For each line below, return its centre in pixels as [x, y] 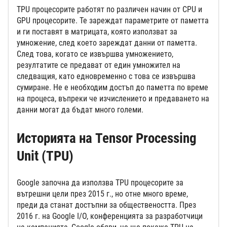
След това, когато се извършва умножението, [95, 54]
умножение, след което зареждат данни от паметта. [107, 43]
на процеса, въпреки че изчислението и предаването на [113, 99]
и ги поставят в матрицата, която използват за [97, 32]
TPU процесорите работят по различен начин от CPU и [109, 10]
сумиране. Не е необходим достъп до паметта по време [112, 88]
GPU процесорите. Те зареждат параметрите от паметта [113, 21]
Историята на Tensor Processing [107, 139]
